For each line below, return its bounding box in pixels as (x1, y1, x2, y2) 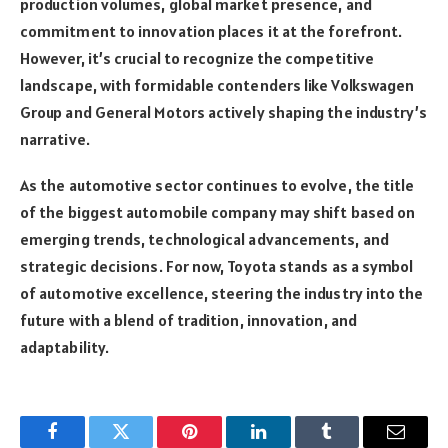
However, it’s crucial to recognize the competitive (20, 47, 374, 68)
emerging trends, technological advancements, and (20, 229, 389, 250)
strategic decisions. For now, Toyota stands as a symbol (20, 256, 414, 277)
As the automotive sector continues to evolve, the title (20, 175, 415, 196)
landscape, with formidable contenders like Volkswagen (20, 74, 415, 95)
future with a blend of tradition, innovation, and (20, 310, 357, 331)
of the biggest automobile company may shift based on (20, 202, 416, 223)
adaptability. (20, 337, 110, 358)
